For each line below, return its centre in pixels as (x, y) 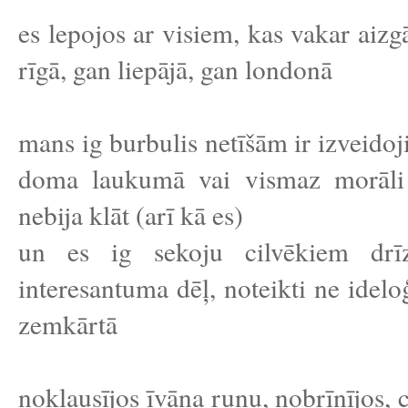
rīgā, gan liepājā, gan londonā (175, 69)
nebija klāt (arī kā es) (131, 214)
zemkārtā (68, 324)
